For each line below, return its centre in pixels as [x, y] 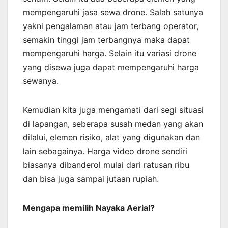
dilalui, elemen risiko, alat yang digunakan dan [111, 138]
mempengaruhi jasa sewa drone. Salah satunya [113, 12]
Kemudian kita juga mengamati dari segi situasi [113, 110]
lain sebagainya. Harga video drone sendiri [105, 151]
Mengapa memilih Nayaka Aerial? [89, 208]
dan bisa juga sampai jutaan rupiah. [91, 179]
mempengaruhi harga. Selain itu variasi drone [110, 54]
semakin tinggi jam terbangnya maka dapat [106, 40]
